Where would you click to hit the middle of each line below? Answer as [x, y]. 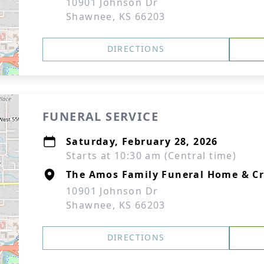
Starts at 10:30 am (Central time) [151, 156]
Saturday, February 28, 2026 [142, 141]
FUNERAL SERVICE [100, 116]
